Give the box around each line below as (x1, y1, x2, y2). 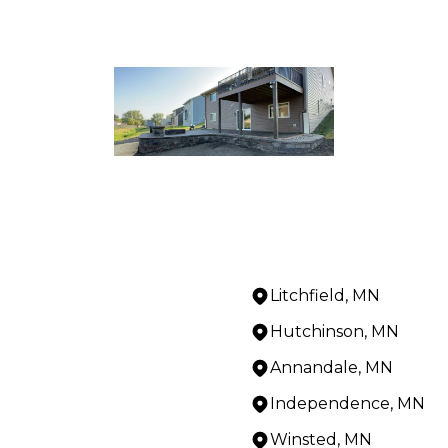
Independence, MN (270, 393, 425, 413)
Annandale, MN (270, 357, 393, 377)
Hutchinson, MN (270, 321, 399, 341)
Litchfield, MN (270, 285, 380, 305)
